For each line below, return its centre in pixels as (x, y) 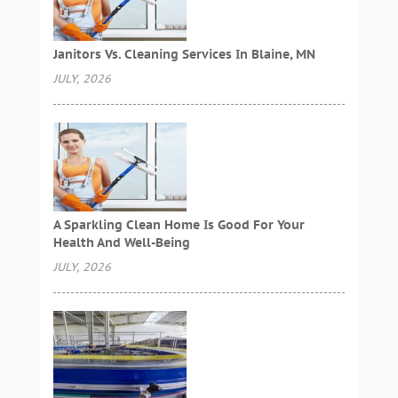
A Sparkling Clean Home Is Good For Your (179, 224)
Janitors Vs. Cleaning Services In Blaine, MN (184, 54)
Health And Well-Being (121, 242)
